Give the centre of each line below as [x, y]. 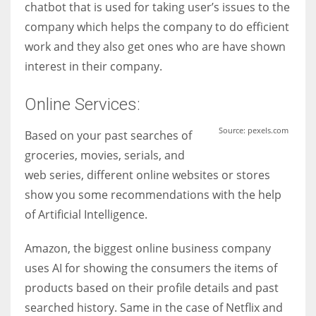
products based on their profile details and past [152, 287]
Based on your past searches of [108, 135]
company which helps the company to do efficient [157, 26]
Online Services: [83, 104]
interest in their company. [93, 66]
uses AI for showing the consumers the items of [151, 268]
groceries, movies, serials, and [105, 155]
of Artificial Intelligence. [86, 214]
